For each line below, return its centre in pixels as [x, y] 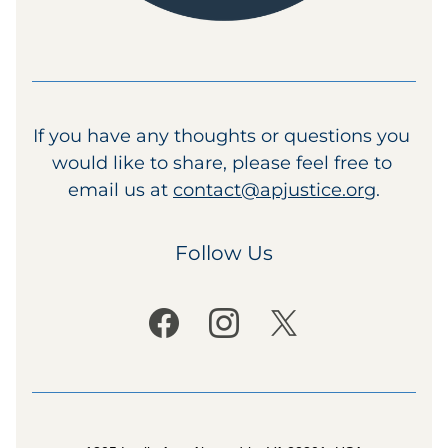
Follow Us [224, 253]
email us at [120, 190]
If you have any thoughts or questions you [221, 136]
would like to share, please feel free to [221, 163]
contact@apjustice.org [274, 190]
